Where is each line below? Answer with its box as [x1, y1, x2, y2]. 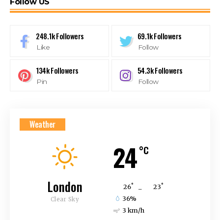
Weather [29, 118, 55, 131]
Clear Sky [50, 196, 80, 203]
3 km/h [122, 206, 145, 215]
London [47, 177, 83, 196]
